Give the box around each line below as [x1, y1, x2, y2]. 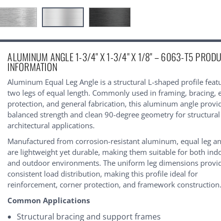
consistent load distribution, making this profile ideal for [7, 168, 198, 179]
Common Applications [7, 195, 90, 205]
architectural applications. [7, 120, 95, 130]
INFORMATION [7, 59, 58, 74]
